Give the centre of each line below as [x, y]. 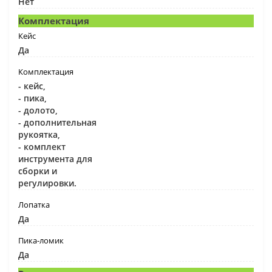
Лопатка [34, 204]
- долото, [38, 110]
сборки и [38, 171]
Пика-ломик [41, 240]
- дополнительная [57, 122]
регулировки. [47, 183]
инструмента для [55, 158]
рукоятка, [39, 134]
